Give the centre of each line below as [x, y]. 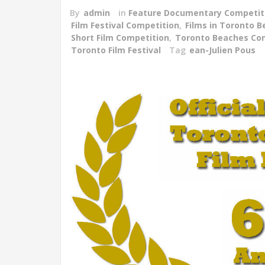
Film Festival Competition [125, 25]
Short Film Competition [120, 38]
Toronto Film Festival [116, 50]
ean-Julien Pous [222, 50]
